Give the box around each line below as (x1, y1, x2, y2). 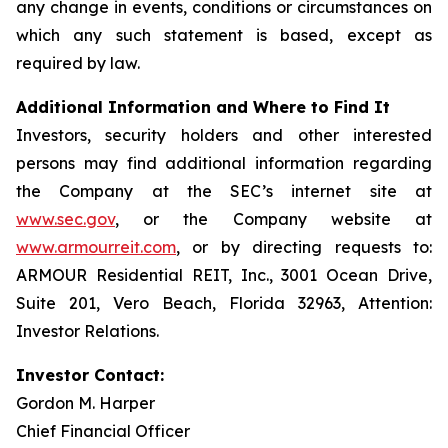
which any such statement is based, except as (16, 25, 432, 45)
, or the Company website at (115, 209, 432, 229)
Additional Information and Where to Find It (16, 97, 390, 117)
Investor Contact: (16, 365, 164, 385)
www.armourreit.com (16, 237, 176, 257)
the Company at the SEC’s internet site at (16, 181, 432, 201)
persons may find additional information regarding (16, 153, 432, 173)
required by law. (16, 53, 140, 73)
